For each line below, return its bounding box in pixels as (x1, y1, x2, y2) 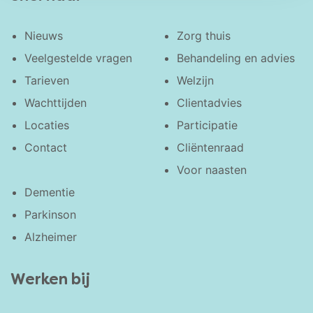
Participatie (177, 118, 238, 133)
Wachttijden (24, 96, 87, 110)
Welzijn (177, 73, 214, 88)
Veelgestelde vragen (24, 51, 132, 66)
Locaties (24, 118, 69, 133)
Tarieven (24, 73, 69, 88)
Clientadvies (177, 96, 242, 110)
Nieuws (24, 29, 63, 43)
